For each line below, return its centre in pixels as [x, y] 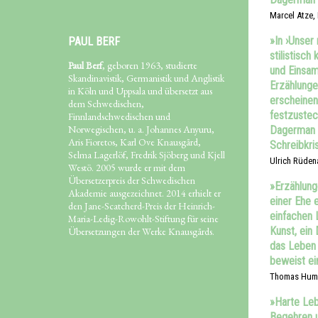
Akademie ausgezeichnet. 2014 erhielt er [144, 193]
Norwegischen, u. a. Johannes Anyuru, [141, 129]
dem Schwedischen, [106, 103]
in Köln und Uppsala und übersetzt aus [140, 91]
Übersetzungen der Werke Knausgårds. [141, 231]
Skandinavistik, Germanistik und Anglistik [146, 78]
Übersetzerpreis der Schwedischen [132, 180]
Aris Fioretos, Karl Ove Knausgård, [135, 142]
